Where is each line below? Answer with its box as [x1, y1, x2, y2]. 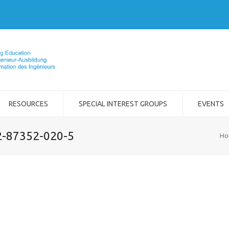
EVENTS [198, 100, 224, 108]
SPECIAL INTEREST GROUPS [78, 100, 167, 108]
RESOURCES [8, 100, 48, 108]
